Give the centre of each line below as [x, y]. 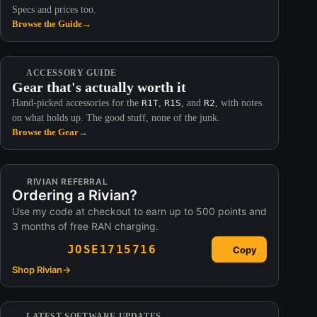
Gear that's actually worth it [99, 87]
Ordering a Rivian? [75, 196]
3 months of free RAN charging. [85, 226]
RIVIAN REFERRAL [68, 182]
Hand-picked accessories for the [77, 103]
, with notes [238, 103]
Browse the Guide [47, 24]
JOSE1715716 [112, 250]
